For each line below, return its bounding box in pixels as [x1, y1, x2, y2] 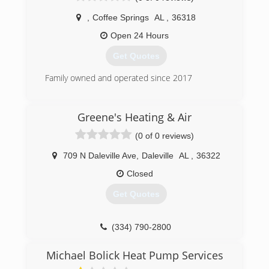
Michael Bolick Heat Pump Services [46, 248, 223, 262]
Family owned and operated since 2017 [45, 72, 192, 84]
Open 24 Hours [110, 31, 169, 40]
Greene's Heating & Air [77, 110, 192, 124]
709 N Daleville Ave [62, 151, 136, 160]
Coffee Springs [92, 13, 149, 22]
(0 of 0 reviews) [135, 131, 194, 141]
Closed [126, 169, 153, 178]
